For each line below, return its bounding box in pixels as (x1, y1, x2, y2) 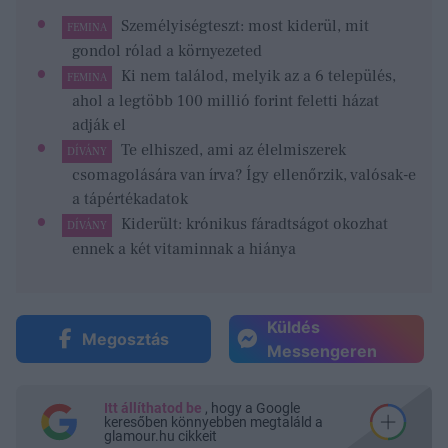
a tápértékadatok (72, 189, 188, 210)
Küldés (267, 317, 320, 338)
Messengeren (267, 341, 377, 362)
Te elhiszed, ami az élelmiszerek (120, 140, 346, 161)
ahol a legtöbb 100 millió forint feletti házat (72, 90, 379, 111)
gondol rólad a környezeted (72, 40, 262, 61)
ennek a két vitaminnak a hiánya (72, 239, 296, 260)
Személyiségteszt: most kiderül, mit (120, 15, 369, 36)
